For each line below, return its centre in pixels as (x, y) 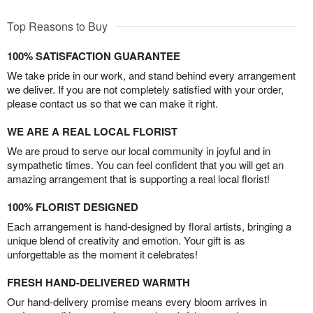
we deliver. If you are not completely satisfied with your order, (145, 89)
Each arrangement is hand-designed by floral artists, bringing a (149, 226)
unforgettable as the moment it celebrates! (102, 254)
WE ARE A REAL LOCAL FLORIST (92, 132)
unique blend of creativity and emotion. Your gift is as (126, 240)
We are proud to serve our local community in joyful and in (139, 151)
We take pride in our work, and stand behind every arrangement (151, 75)
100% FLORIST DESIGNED (73, 207)
